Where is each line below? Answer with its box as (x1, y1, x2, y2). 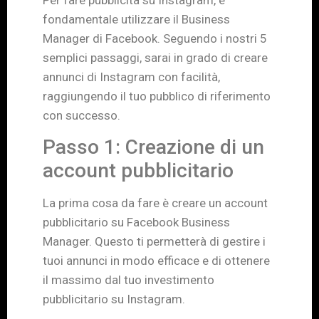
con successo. (43, 108, 120, 122)
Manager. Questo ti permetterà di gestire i (43, 234, 266, 249)
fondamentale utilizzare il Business (43, 11, 230, 26)
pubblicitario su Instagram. (43, 292, 185, 307)
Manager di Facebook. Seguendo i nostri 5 (43, 31, 267, 46)
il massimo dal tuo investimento (43, 273, 214, 288)
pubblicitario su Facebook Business (43, 215, 230, 230)
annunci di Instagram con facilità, (43, 69, 220, 84)
